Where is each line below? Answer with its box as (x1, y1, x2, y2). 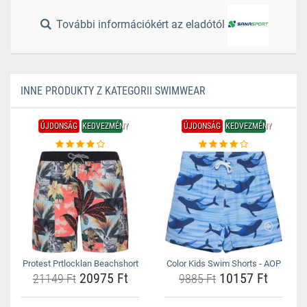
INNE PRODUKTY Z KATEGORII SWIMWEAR (21, 84, 206, 97)
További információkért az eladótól (53, 18, 228, 32)
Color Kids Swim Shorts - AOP (166, 258, 281, 269)
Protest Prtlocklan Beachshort (22, 258, 138, 269)
